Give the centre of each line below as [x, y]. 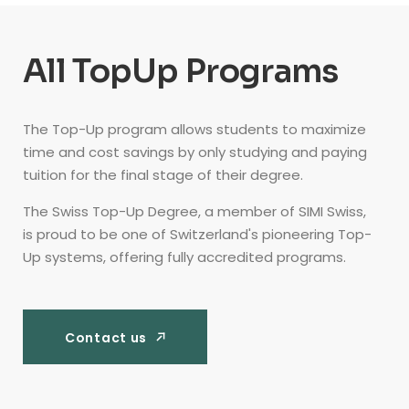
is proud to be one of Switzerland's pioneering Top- [197, 235]
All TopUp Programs [181, 72]
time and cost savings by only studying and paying [195, 152]
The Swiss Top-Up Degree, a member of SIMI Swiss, [194, 212]
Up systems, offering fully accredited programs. [184, 257]
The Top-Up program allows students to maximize [194, 130]
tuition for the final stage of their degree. [163, 175]
